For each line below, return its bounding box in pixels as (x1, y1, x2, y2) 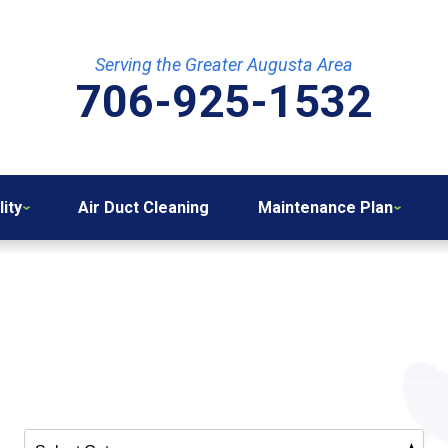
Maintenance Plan (257, 197, 393, 217)
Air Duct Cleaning (78, 197, 210, 217)
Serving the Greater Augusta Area (94, 53, 353, 75)
